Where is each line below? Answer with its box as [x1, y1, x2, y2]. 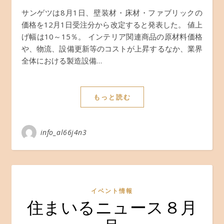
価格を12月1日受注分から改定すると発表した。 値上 [21, 19, 202, 29]
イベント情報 [91, 186, 133, 195]
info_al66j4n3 [40, 127, 86, 137]
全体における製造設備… [21, 55, 102, 65]
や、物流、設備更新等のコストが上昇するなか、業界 [21, 43, 202, 53]
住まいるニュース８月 [26, 195, 197, 217]
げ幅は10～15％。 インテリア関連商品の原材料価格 [21, 31, 202, 41]
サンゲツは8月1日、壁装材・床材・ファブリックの [21, 7, 29, 17]
